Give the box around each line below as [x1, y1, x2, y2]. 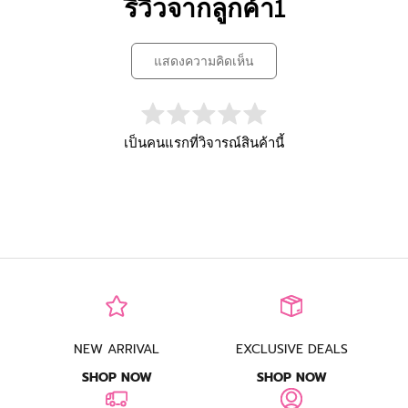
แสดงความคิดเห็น [162, 52, 254, 69]
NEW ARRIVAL [74, 339, 159, 359]
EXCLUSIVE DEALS [235, 339, 348, 359]
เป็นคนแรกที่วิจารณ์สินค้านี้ [124, 133, 284, 151]
